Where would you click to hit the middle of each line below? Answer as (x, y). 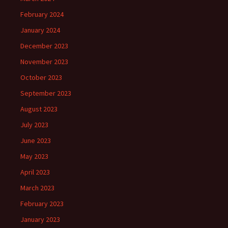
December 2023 (44, 46)
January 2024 (40, 30)
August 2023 (39, 109)
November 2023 (44, 62)
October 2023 (41, 78)
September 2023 (46, 93)
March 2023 (37, 188)
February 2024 (42, 15)
